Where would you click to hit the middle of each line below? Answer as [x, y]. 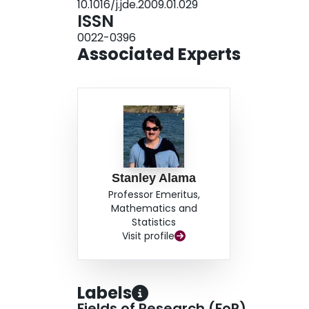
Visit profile [149, 236]
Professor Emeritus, [154, 195]
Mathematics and [154, 209]
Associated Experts [159, 54]
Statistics [154, 222]
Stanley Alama [154, 178]
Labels [104, 293]
